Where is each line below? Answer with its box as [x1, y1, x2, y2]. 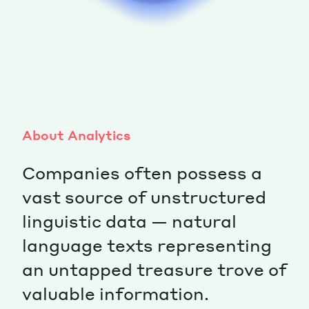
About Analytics [22, 126, 130, 143]
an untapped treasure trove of [22, 258, 287, 280]
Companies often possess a [22, 161, 262, 183]
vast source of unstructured [22, 186, 266, 208]
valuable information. [22, 282, 209, 304]
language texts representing [22, 234, 272, 256]
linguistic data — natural [22, 210, 237, 232]
